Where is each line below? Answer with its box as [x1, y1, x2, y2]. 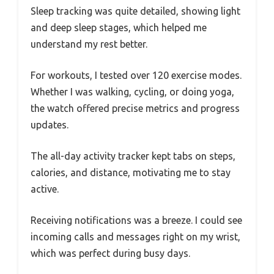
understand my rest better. [31, 39, 147, 50]
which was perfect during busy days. [31, 248, 190, 259]
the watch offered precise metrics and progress [31, 103, 240, 114]
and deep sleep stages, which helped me [31, 22, 207, 34]
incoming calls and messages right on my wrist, [31, 231, 240, 243]
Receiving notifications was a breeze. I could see [31, 215, 242, 226]
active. [31, 183, 59, 195]
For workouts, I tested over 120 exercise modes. [31, 70, 242, 81]
